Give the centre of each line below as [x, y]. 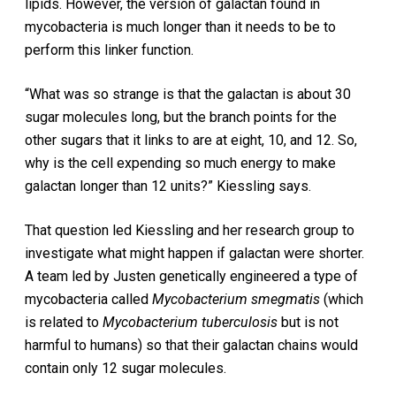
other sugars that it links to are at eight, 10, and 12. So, [191, 140]
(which [342, 299]
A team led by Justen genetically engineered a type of [192, 276]
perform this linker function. [110, 50]
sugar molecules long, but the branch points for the [181, 117]
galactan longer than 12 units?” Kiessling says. [168, 186]
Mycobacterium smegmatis [236, 299]
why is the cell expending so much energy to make [181, 163]
